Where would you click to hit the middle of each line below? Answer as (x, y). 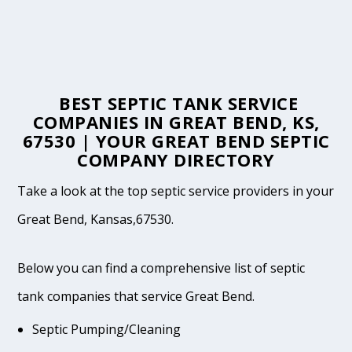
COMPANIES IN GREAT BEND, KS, (176, 122)
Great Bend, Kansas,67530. (96, 220)
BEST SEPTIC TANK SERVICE (176, 103)
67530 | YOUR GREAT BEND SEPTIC (176, 141)
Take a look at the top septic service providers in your (176, 191)
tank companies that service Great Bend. (136, 296)
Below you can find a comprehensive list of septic (161, 268)
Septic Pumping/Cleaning (106, 329)
